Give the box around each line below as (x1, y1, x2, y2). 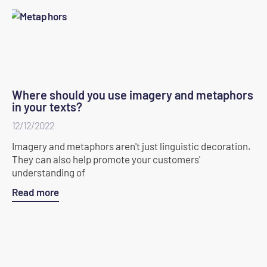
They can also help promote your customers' (12, 153, 200, 165)
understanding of (12, 166, 85, 178)
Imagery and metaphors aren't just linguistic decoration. (12, 139, 251, 152)
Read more (12, 185, 59, 198)
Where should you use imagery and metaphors (12, 87, 253, 102)
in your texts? (12, 99, 82, 114)
